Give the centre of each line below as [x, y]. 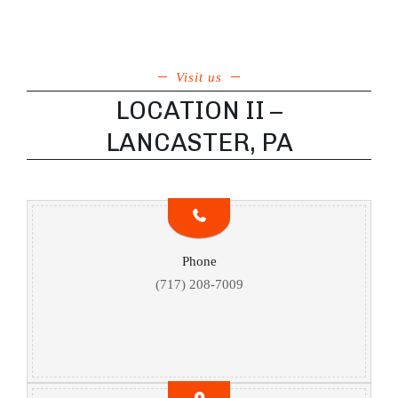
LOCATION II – [199, 111]
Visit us [199, 78]
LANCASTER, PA [199, 143]
